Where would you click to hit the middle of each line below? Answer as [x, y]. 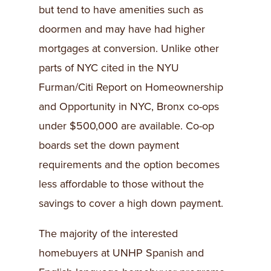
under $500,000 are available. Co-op [126, 126]
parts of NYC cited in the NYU [109, 68]
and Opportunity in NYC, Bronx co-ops [129, 106]
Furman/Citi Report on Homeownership [131, 87]
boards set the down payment [109, 145]
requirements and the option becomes [129, 165]
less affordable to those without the [121, 184]
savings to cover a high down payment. [131, 203]
